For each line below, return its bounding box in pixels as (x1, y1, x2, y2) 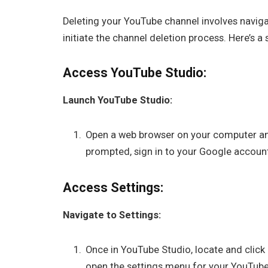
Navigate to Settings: (63, 209, 162, 221)
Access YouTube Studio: (63, 65, 207, 81)
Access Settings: (63, 180, 164, 196)
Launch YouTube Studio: (63, 95, 173, 106)
